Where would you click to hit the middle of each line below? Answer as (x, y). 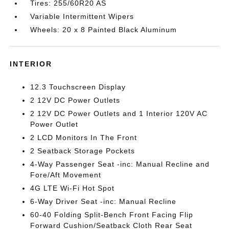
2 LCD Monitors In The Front (84, 138)
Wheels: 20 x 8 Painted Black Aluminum (104, 30)
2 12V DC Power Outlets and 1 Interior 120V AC (119, 113)
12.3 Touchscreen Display (78, 87)
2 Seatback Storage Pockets (83, 151)
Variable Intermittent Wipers (82, 16)
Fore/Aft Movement (66, 175)
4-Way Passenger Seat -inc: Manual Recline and (120, 164)
